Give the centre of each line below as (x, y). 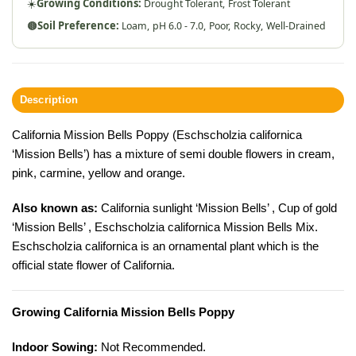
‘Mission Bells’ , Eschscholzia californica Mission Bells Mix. (165, 226)
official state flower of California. (93, 265)
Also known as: (55, 207)
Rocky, (248, 26)
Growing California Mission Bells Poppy (123, 312)
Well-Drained (296, 26)
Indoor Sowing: (55, 346)
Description (49, 100)
